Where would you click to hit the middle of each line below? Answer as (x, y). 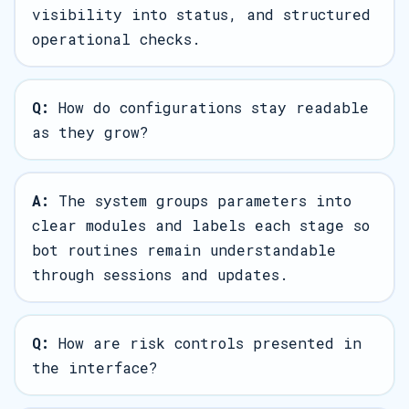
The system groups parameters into (200, 200)
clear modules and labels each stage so (201, 225)
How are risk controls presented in (205, 343)
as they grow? (90, 132)
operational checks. (116, 39)
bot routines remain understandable (184, 250)
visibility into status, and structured (201, 14)
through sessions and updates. (160, 274)
